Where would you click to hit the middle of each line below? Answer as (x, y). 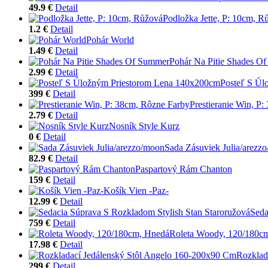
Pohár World (110, 39)
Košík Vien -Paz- (136, 190)
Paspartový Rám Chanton (184, 169)
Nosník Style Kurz (144, 126)
